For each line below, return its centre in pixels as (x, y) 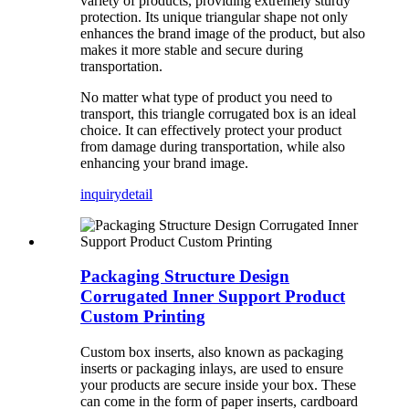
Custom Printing (143, 317)
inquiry (101, 194)
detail (137, 194)
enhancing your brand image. (164, 163)
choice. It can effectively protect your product (211, 130)
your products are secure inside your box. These (218, 385)
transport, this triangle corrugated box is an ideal (218, 113)
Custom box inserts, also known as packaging (212, 352)
